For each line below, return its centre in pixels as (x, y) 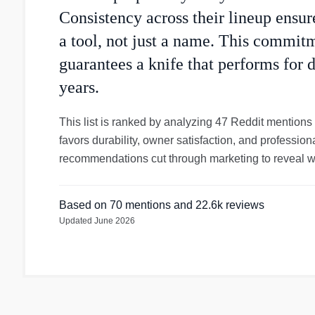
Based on (84, 205)
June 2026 (115, 221)
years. (79, 87)
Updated (77, 221)
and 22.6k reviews (218, 205)
